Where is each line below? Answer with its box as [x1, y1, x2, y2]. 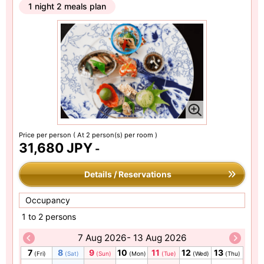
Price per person [19, 131, 73, 140]
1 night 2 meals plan [28, 1, 106, 12]
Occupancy [25, 195, 70, 206]
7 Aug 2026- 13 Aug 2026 [77, 232, 187, 244]
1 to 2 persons [22, 212, 76, 222]
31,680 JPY [19, 140, 93, 156]
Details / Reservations [84, 169, 171, 180]
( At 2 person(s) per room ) [73, 131, 157, 140]
